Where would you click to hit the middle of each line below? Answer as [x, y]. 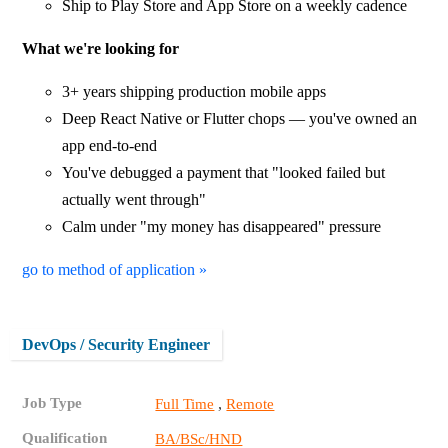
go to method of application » [115, 269]
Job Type [52, 402]
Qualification [65, 437]
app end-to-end [110, 145]
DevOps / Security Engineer [116, 344]
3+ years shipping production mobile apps [194, 91]
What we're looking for [101, 48]
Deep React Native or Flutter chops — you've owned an [240, 118]
